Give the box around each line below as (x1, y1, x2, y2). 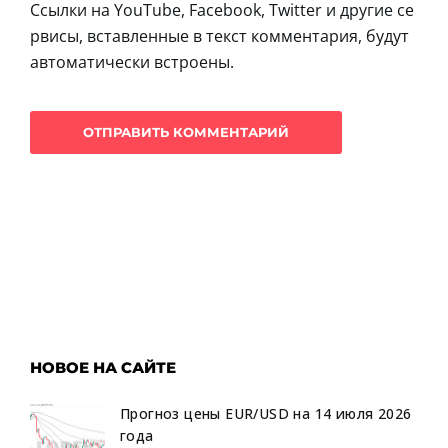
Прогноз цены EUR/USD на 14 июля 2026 (120, 403, 412, 423)
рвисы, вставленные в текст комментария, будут (30, 24, 409, 47)
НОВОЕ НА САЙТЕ (30, 357, 176, 377)
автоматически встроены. (30, 50, 234, 73)
